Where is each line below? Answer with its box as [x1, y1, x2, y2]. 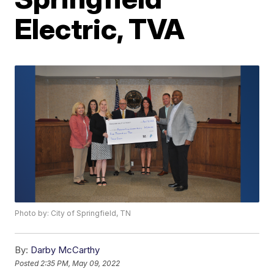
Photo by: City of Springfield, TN [15, 209, 131, 218]
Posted [15, 258, 41, 268]
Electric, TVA [15, 12, 185, 46]
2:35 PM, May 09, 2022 [40, 258, 120, 268]
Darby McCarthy [31, 244, 100, 256]
